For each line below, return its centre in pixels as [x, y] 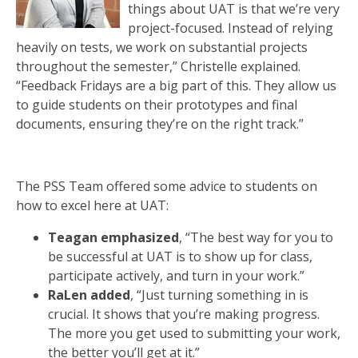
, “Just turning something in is [219, 295]
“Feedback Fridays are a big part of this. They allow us [176, 86]
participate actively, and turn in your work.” [176, 276]
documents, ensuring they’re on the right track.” [160, 124]
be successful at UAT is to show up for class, [180, 257]
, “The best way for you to [256, 237]
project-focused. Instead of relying [231, 28]
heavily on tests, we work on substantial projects [162, 47]
